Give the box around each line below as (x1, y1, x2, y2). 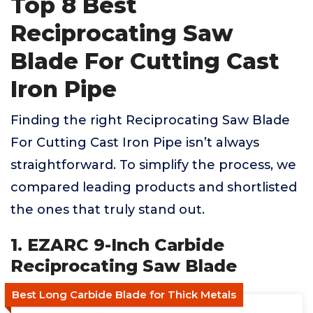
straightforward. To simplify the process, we (10, 157, 296, 173)
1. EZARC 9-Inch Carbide (10, 235, 224, 255)
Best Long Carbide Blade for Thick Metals (12, 288, 236, 301)
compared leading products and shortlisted (10, 180, 297, 195)
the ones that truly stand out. (10, 202, 205, 217)
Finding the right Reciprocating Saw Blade (10, 112, 290, 128)
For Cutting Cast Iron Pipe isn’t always (10, 135, 259, 150)
